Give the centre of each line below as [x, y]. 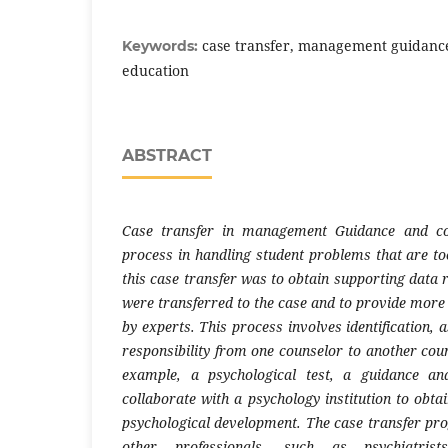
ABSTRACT [167, 155]
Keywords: [162, 45]
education [155, 70]
